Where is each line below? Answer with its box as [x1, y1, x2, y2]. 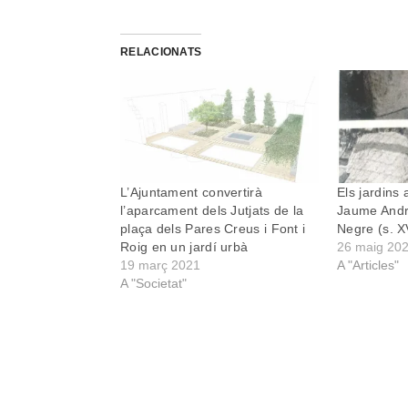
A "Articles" [337, 258, 400, 273]
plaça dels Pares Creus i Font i [120, 221, 306, 237]
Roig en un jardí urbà [120, 240, 249, 255]
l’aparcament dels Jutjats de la [120, 203, 304, 219]
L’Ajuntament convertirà [120, 185, 262, 200]
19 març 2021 [120, 258, 200, 273]
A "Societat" [120, 276, 187, 291]
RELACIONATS [120, 45, 202, 58]
